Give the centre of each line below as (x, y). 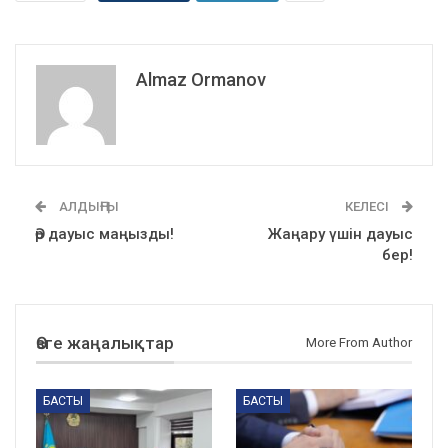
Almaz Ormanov (201, 79)
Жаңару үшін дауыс (340, 233)
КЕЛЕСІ (368, 206)
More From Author (359, 342)
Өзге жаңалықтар (105, 342)
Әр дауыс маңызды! (104, 233)
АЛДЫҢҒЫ (87, 206)
